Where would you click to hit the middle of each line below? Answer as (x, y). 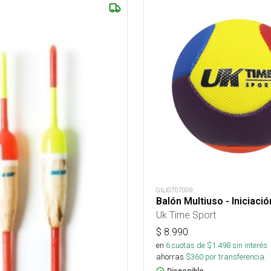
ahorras (170, 257)
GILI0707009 (175, 190)
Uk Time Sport (186, 215)
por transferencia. (235, 257)
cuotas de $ (191, 245)
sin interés (250, 245)
